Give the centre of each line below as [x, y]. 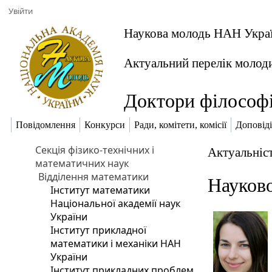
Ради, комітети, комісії [180, 125]
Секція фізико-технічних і [95, 150]
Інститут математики [100, 190]
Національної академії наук [116, 203]
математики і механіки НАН [116, 243]
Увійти [21, 11]
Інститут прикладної [99, 230]
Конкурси [105, 125]
